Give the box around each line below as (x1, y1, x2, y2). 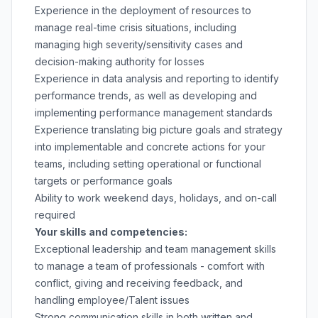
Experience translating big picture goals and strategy (35, 124, 283, 136)
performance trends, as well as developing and (35, 89, 257, 102)
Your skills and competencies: (35, 226, 187, 238)
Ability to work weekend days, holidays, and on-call (35, 192, 277, 204)
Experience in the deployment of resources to (35, 4, 251, 16)
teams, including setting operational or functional (35, 158, 261, 170)
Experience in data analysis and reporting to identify (35, 72, 279, 84)
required (35, 209, 75, 221)
